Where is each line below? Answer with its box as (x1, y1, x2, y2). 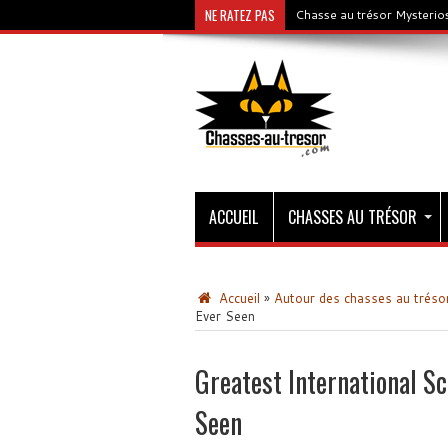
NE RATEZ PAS (204, 5, 275, 25)
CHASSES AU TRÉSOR (287, 205, 417, 229)
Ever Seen (194, 307, 255, 325)
